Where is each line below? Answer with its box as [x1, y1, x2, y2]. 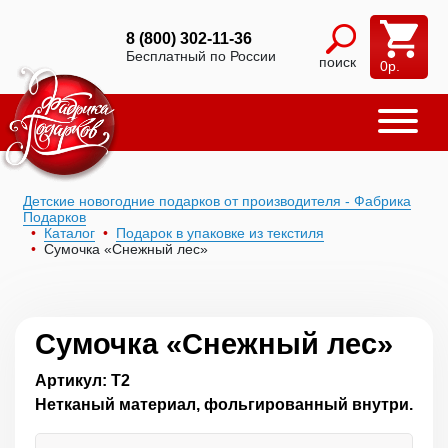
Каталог [44, 225, 95, 241]
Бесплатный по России [126, 48, 276, 64]
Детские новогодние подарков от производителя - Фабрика [23, 193, 411, 209]
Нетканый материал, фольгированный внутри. [35, 396, 413, 413]
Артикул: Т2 [35, 372, 130, 389]
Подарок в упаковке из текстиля [116, 225, 324, 241]
